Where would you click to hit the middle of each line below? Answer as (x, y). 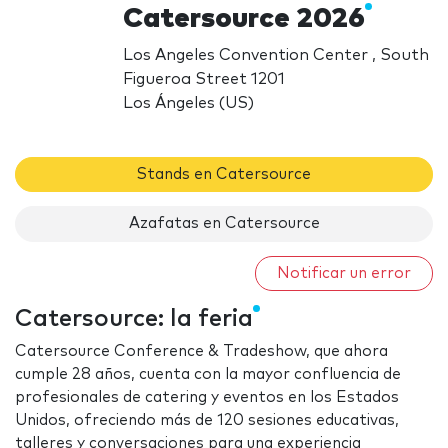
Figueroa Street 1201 (204, 78)
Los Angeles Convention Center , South (276, 54)
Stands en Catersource (224, 174)
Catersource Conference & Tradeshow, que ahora (201, 352)
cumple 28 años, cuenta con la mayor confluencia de (208, 375)
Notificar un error (344, 273)
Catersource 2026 (244, 18)
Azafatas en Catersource (224, 224)
